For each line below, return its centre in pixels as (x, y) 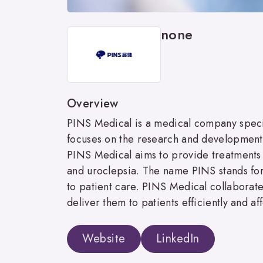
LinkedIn (178, 238)
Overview (93, 103)
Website (104, 238)
